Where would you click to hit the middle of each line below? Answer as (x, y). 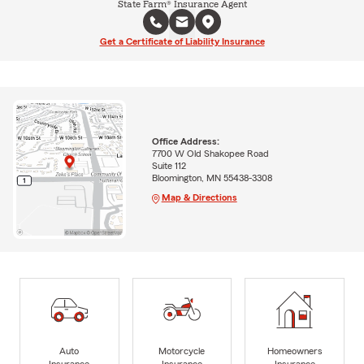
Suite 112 (169, 166)
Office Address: (185, 142)
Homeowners (295, 351)
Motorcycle (182, 351)
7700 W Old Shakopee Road (210, 154)
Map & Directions (199, 198)
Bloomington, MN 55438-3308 (212, 178)
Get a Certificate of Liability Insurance (182, 41)
